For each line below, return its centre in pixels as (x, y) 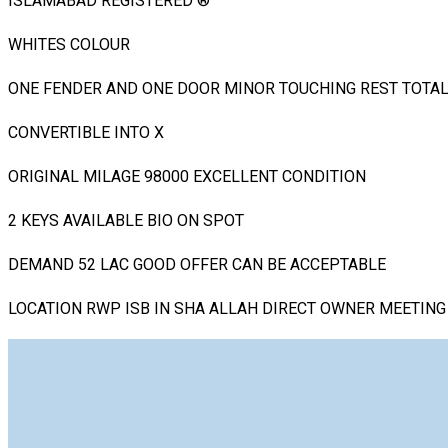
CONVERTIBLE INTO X (86, 132)
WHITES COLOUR (69, 44)
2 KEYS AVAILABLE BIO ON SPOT (126, 220)
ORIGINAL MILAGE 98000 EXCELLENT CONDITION (187, 176)
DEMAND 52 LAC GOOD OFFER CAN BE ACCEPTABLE (197, 264)
